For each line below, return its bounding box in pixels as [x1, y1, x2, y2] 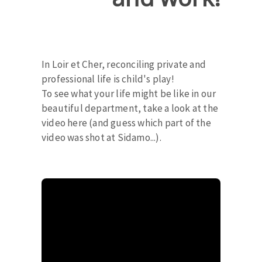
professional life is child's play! [42, 72, 174, 85]
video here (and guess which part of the [42, 116, 211, 129]
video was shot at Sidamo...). [42, 130, 161, 144]
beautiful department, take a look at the [42, 101, 218, 115]
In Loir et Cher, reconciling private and [42, 57, 206, 71]
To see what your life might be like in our [42, 87, 216, 100]
